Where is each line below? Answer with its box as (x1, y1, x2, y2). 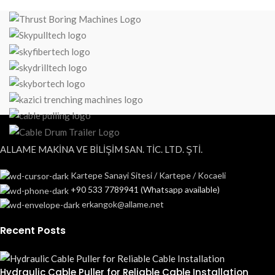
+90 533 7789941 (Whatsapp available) (71, 184, 220, 195)
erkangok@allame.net (82, 198, 164, 209)
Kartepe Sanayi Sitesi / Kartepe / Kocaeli (71, 169, 226, 180)
